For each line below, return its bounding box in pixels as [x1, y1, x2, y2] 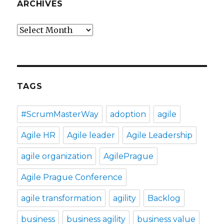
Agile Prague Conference [21, 172, 123, 182]
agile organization [21, 151, 92, 161]
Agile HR [21, 130, 56, 140]
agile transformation [21, 193, 102, 203]
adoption [110, 109, 146, 119]
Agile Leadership [126, 130, 193, 140]
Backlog [147, 193, 181, 203]
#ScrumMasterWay [21, 109, 99, 119]
